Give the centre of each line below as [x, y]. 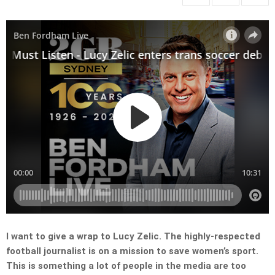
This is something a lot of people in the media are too [126, 266]
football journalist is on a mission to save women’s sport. [132, 251]
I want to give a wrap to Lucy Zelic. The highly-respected [133, 237]
